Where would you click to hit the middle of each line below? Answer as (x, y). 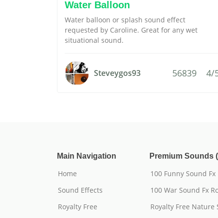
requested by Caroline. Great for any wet (131, 30)
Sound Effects (80, 190)
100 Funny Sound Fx (183, 173)
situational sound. (94, 40)
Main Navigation (87, 156)
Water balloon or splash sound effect (125, 20)
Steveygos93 (117, 73)
